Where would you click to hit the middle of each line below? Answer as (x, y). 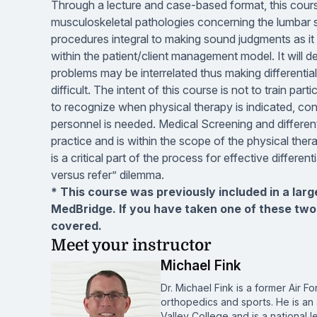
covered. (76, 226)
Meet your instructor (131, 245)
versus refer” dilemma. (108, 175)
